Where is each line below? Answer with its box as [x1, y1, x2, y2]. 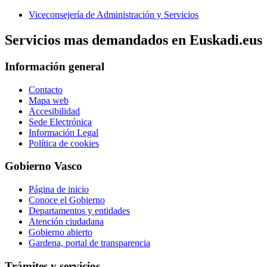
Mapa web [29, 95, 69, 105]
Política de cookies [29, 138, 99, 148]
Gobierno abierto [29, 226, 92, 237]
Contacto [29, 84, 63, 95]
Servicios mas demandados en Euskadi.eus [5, 32, 262, 48]
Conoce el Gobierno [29, 194, 105, 205]
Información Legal [29, 127, 98, 138]
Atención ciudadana [29, 216, 104, 226]
